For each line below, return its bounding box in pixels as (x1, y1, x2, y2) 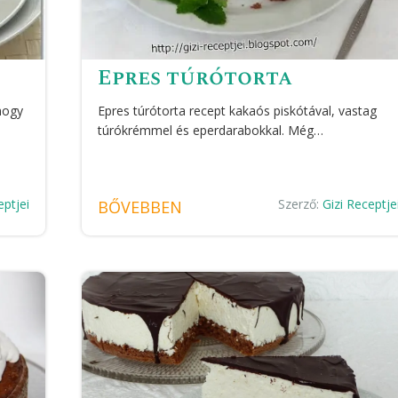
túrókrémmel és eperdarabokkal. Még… (98, 121, 324, 139)
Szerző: (278, 195, 323, 212)
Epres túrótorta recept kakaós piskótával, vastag (98, 101, 378, 119)
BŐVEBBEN (98, 195, 183, 218)
